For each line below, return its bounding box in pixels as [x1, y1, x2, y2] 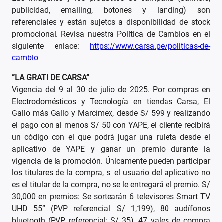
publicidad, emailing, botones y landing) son [12, 5, 210, 15]
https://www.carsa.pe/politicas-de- [90, 41, 210, 51]
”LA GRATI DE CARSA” [12, 73, 89, 83]
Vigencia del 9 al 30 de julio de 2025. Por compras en [12, 85, 210, 95]
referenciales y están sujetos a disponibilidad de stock [12, 17, 210, 27]
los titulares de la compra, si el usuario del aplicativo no [12, 168, 210, 178]
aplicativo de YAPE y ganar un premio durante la [12, 144, 210, 154]
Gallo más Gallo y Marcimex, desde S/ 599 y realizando [12, 109, 210, 118]
